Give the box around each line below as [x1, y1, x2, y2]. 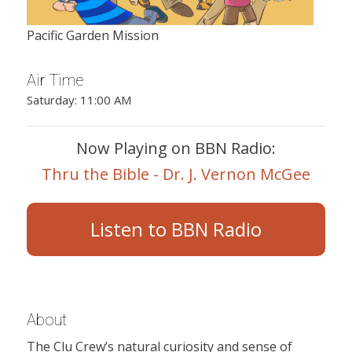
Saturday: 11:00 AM [26, 91, 131, 108]
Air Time [26, 71, 84, 90]
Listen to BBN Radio [90, 215, 262, 242]
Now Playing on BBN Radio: [75, 137, 276, 159]
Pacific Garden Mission [26, 26, 159, 44]
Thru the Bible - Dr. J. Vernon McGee [41, 163, 310, 185]
